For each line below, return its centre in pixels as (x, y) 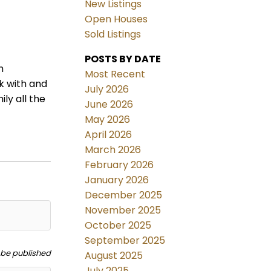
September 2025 (125, 241)
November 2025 (123, 211)
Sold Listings (113, 34)
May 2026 (108, 120)
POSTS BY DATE (123, 59)
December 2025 (124, 195)
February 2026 (119, 165)
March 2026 (113, 150)
